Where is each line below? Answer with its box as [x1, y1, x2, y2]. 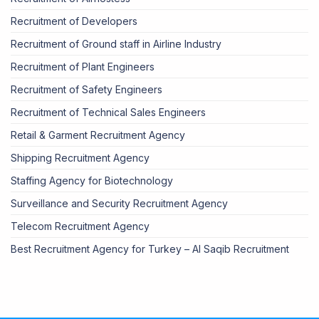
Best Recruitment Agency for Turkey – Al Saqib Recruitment [11, 243, 289, 256]
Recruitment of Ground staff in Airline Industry [11, 38, 221, 51]
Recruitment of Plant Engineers [11, 61, 155, 73]
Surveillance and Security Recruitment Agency [11, 197, 228, 210]
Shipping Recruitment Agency [11, 152, 150, 164]
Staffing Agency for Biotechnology [11, 174, 173, 187]
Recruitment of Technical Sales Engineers [11, 106, 206, 119]
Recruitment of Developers [11, 15, 137, 28]
